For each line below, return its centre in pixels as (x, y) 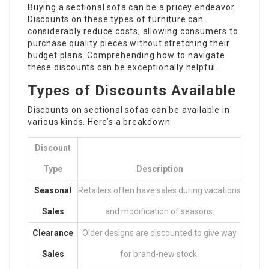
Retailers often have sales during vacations (159, 190)
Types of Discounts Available (132, 91)
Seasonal (53, 190)
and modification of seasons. (159, 211)
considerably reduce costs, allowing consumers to (133, 31)
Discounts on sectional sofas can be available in (129, 110)
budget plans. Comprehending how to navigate (126, 55)
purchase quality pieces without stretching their (129, 43)
